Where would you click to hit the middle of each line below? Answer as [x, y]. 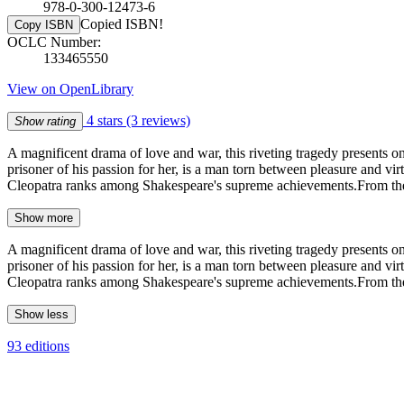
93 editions [38, 345]
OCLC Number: [54, 41]
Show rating [45, 121]
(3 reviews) [158, 120]
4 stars [105, 120]
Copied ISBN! [122, 23]
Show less [41, 314]
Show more [44, 217]
